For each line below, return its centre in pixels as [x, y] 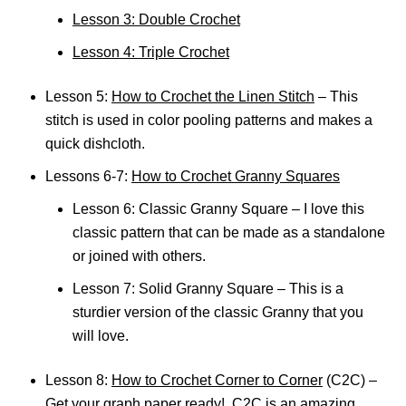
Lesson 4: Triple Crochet [151, 52]
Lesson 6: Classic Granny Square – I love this [218, 209]
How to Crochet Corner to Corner [217, 380]
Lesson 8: [78, 380]
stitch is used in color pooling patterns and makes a [209, 120]
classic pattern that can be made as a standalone [229, 232]
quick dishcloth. [95, 144]
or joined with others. [139, 256]
